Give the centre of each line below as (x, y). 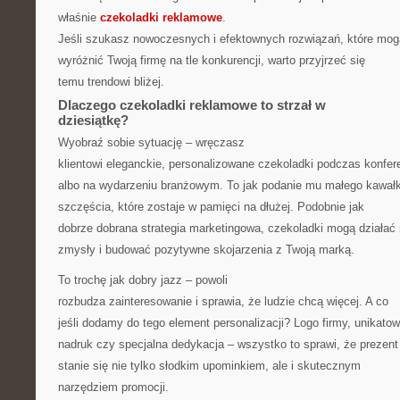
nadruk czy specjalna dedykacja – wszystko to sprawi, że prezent (228, 344)
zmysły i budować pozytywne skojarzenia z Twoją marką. (206, 250)
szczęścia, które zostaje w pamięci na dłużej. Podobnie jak (211, 207)
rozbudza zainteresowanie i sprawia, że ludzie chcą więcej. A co (223, 301)
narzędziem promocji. (113, 387)
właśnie (79, 17)
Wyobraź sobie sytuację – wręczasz (151, 142)
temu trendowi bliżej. (111, 82)
